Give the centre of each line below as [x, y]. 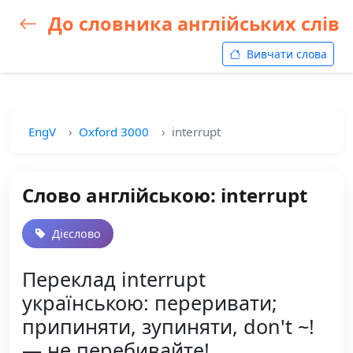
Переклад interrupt [114, 279]
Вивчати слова [285, 54]
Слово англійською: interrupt [165, 195]
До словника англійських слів [191, 24]
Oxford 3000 [114, 132]
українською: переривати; [150, 303]
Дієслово [75, 234]
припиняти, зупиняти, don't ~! [168, 326]
